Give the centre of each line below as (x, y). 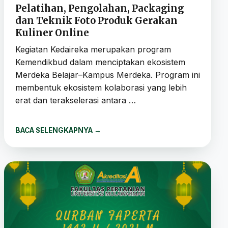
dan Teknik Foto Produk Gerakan (96, 20)
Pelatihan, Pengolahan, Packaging (99, 8)
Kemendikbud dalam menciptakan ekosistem (100, 62)
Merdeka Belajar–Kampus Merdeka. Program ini (107, 75)
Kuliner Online (52, 33)
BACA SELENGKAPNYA (54, 130)
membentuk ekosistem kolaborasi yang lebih (101, 87)
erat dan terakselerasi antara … (75, 100)
